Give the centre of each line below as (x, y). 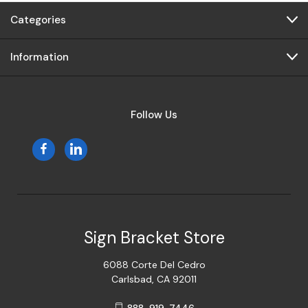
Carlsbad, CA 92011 (154, 279)
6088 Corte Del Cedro (154, 264)
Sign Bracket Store (154, 237)
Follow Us (154, 114)
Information (40, 57)
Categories (38, 20)
